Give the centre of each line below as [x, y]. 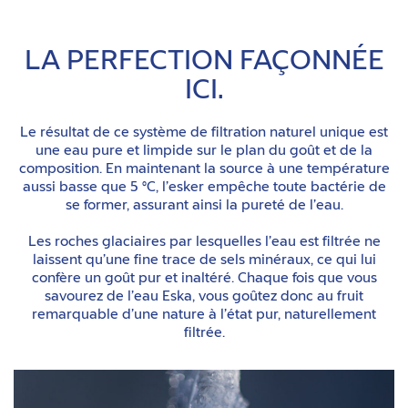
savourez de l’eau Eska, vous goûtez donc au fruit [204, 297]
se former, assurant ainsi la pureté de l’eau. [204, 206]
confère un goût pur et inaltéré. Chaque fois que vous [204, 279]
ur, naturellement [321, 315]
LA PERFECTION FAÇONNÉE [204, 62]
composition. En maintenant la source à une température [204, 169]
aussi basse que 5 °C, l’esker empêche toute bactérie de [204, 188]
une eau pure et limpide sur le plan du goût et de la [204, 151]
